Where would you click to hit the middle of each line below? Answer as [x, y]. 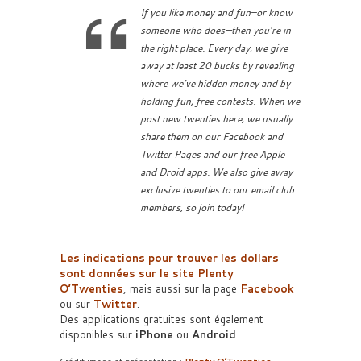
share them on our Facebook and [212, 137]
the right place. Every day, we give [214, 48]
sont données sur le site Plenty [147, 273]
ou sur [77, 304]
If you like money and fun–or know [216, 12]
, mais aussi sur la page [182, 288]
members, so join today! [192, 207]
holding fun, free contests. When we [220, 101]
